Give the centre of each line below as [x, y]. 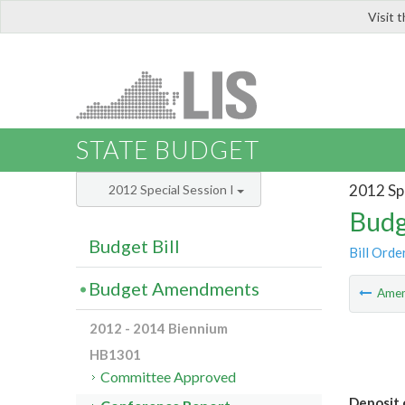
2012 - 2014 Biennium [159, 329]
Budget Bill [134, 246]
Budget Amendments [174, 289]
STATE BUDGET [168, 150]
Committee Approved [169, 377]
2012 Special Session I [173, 190]
